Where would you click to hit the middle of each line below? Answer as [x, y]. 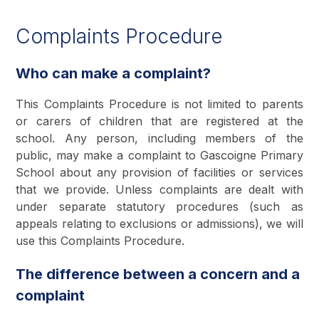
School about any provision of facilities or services [159, 172]
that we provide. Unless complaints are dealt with [159, 189]
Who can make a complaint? [114, 73]
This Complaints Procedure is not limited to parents [159, 104]
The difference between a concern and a [158, 274]
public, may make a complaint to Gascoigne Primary [159, 155]
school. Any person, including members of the [159, 138]
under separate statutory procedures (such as [159, 206]
